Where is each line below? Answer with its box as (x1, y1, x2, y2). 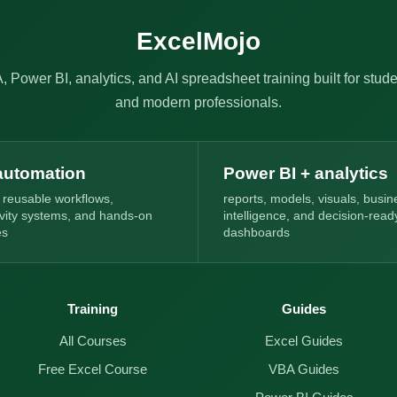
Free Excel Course (38, 362, 148, 377)
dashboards (223, 226, 290, 239)
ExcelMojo (136, 27, 261, 55)
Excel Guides (265, 334, 344, 348)
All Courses (58, 334, 127, 348)
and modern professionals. (115, 95, 282, 110)
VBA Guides (269, 362, 340, 377)
